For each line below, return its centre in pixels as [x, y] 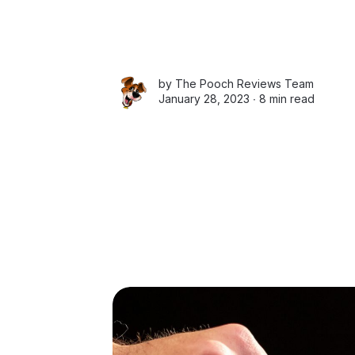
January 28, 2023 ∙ [209, 99]
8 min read [287, 99]
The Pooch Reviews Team [244, 84]
